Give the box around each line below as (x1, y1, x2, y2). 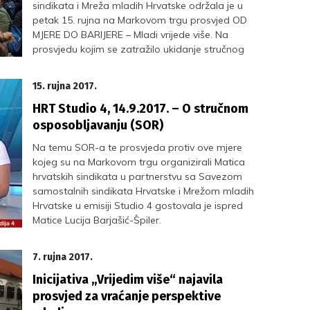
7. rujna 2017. (33, 251, 93, 263)
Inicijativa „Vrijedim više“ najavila (33, 272, 224, 287)
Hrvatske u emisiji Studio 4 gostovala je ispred (33, 199, 244, 212)
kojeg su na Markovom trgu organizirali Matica (33, 156, 246, 168)
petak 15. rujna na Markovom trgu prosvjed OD (33, 14, 248, 26)
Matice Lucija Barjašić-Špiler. (33, 214, 162, 226)
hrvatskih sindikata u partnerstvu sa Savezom (33, 170, 243, 183)
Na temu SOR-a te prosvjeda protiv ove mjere (33, 141, 243, 154)
